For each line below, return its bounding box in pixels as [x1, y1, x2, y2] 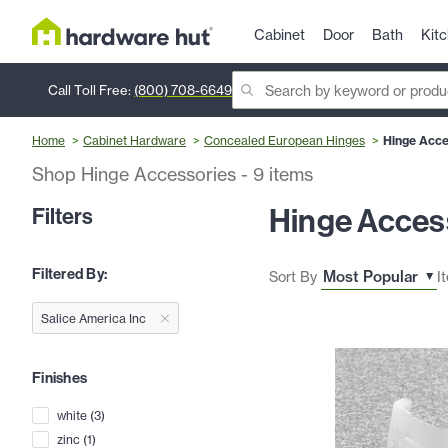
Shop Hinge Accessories [32, 163, 241, 187]
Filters [32, 202, 93, 231]
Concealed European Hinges [204, 133, 365, 149]
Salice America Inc [41, 311, 146, 327]
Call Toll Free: [48, 82, 134, 99]
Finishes [32, 367, 87, 387]
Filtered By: [32, 264, 107, 284]
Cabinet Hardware [83, 133, 186, 149]
